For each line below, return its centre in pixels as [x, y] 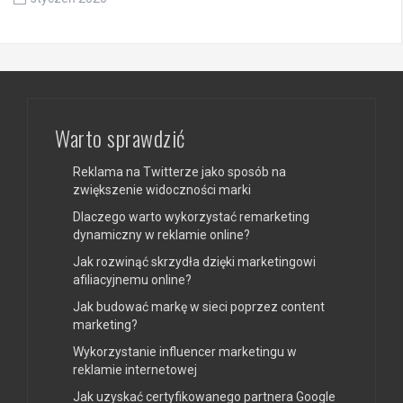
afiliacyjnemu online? [132, 279]
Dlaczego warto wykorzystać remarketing [191, 216]
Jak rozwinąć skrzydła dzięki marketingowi [194, 261]
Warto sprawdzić [120, 137]
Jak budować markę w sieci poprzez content [199, 306]
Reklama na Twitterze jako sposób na [179, 171]
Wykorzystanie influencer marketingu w [185, 351]
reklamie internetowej [135, 369]
